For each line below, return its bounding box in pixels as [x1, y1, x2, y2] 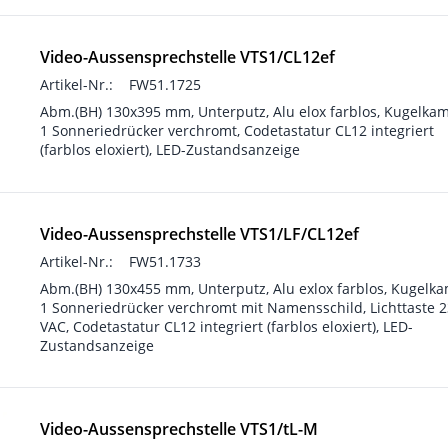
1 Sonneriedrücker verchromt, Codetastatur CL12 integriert [40, 121, 434, 140]
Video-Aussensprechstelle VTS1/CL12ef [40, 46, 335, 68]
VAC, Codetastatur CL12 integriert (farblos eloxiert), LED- [40, 317, 413, 336]
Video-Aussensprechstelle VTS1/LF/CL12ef [40, 223, 359, 245]
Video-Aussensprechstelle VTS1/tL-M [40, 418, 318, 440]
